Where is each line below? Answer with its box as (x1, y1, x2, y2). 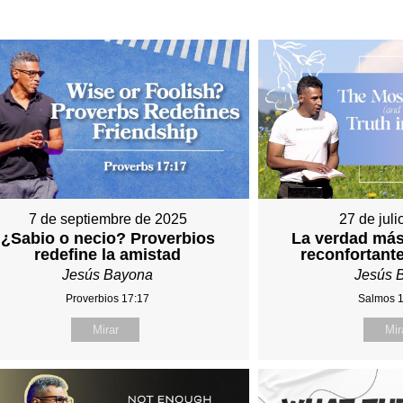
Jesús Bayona (62, 267, 154, 283)
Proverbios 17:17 (66, 292, 150, 306)
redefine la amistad (34, 246, 182, 264)
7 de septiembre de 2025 (28, 211, 187, 228)
